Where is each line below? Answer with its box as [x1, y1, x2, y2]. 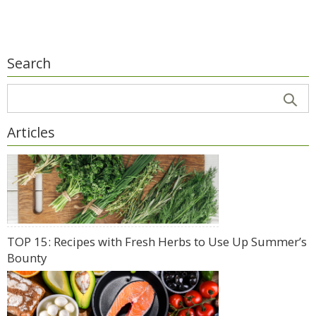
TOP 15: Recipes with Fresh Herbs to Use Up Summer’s [7, 233, 307, 250]
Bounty [7, 249, 47, 266]
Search [7, 53, 51, 73]
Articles [7, 122, 55, 142]
